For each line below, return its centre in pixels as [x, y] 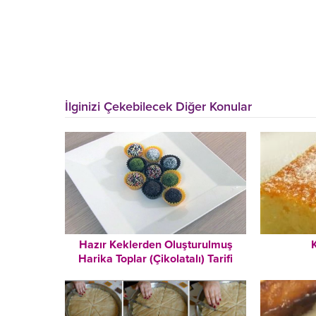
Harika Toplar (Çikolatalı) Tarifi [156, 259]
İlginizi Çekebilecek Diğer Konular [158, 106]
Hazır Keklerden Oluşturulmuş [156, 244]
